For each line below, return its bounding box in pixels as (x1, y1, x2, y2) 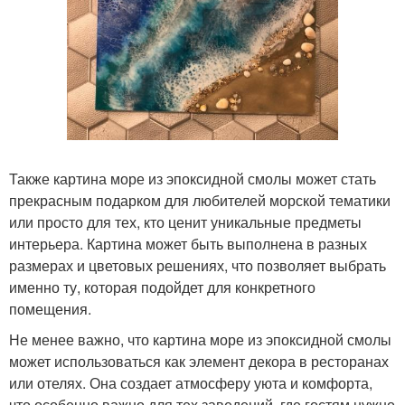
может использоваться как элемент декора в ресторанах (9, 351, 389, 372)
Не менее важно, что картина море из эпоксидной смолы (9, 329, 391, 350)
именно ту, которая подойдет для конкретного (9, 277, 316, 297)
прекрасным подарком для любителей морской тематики (9, 190, 391, 211)
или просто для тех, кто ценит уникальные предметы (9, 212, 362, 232)
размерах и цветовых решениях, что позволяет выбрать (9, 255, 386, 276)
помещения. (9, 298, 91, 319)
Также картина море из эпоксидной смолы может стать (9, 168, 376, 189)
